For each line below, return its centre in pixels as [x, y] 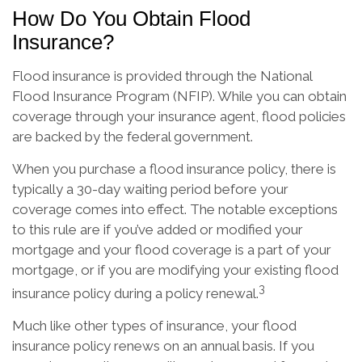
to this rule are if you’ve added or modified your [158, 229]
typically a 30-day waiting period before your [150, 189]
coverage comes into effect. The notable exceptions [175, 209]
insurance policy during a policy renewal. [135, 293]
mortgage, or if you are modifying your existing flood [175, 269]
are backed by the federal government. [133, 136]
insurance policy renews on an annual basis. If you [163, 345]
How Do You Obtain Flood [131, 18]
